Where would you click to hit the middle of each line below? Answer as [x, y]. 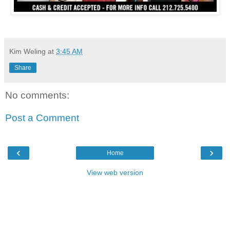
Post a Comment [42, 118]
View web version [115, 172]
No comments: [37, 95]
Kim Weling [27, 51]
